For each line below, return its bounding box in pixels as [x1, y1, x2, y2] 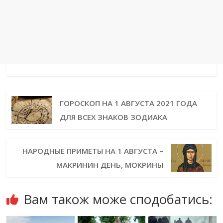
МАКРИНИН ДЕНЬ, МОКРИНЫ [56, 160, 164, 170]
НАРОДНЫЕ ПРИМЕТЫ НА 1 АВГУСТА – [22, 146, 164, 156]
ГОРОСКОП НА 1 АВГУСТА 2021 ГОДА [59, 98, 197, 109]
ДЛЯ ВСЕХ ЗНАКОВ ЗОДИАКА [59, 112, 167, 122]
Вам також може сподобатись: [23, 190, 213, 209]
